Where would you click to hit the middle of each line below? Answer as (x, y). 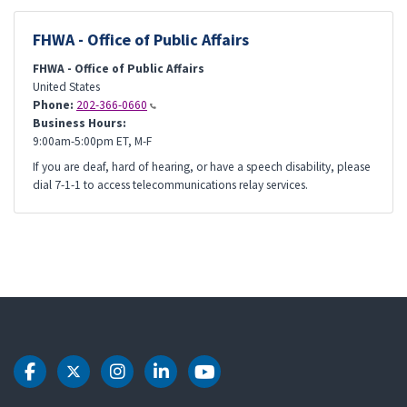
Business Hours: (79, 123)
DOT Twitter (129, 381)
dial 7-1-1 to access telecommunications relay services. (170, 185)
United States (66, 87)
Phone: (53, 105)
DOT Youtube (260, 381)
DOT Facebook (89, 381)
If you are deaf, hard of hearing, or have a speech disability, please (202, 167)
